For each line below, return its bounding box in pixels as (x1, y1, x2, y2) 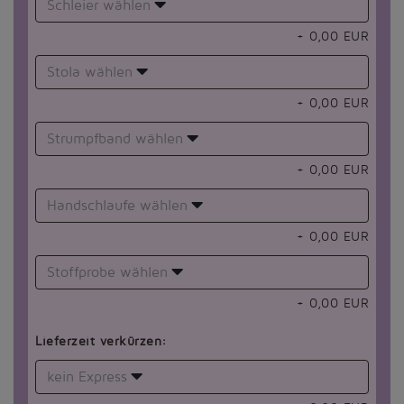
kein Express (47, 369, 127, 386)
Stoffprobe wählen (47, 264, 168, 281)
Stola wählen (47, 64, 133, 81)
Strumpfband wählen (47, 131, 183, 148)
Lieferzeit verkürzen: (35, 335, 167, 349)
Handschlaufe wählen (47, 197, 188, 215)
